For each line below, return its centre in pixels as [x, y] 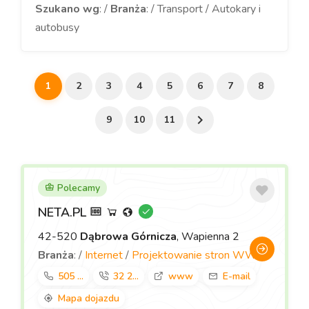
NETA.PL [64, 212]
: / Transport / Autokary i [203, 9]
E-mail [237, 276]
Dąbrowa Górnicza [128, 237]
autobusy [57, 28]
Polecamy [77, 188]
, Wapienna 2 [208, 237]
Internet [104, 255]
